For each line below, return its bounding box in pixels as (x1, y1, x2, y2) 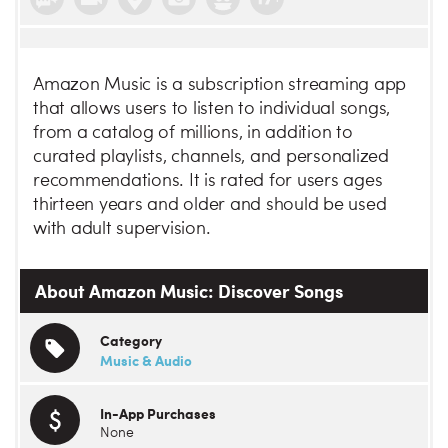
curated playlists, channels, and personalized (33, 148, 389, 166)
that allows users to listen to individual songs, (33, 100, 390, 118)
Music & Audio (100, 350, 192, 370)
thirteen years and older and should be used (33, 196, 387, 214)
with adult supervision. (33, 220, 211, 238)
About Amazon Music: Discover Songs (35, 278, 343, 303)
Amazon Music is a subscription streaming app (33, 76, 406, 94)
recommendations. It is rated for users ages (33, 172, 383, 190)
